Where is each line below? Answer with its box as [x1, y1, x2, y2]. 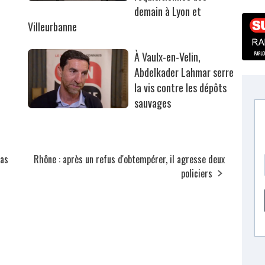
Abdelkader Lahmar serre [134, 64, 234, 80]
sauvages [134, 95, 172, 111]
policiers [181, 166, 213, 181]
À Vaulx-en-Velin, [134, 49, 201, 65]
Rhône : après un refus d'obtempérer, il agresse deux [34, 152, 225, 167]
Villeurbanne [28, 19, 77, 35]
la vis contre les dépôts [134, 80, 227, 96]
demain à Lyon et [134, 4, 202, 20]
